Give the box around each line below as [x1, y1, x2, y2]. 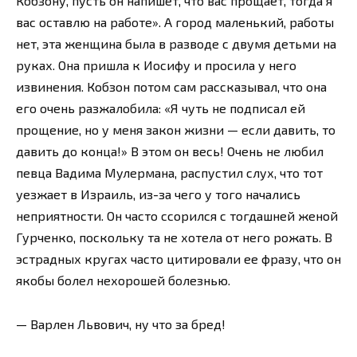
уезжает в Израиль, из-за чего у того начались [16, 186, 300, 202]
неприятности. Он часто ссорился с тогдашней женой [16, 208, 338, 224]
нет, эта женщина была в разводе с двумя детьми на [16, 36, 336, 52]
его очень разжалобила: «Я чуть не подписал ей [16, 100, 305, 116]
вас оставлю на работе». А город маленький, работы [16, 14, 334, 30]
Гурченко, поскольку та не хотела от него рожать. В [16, 229, 332, 245]
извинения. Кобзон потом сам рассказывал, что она [16, 79, 327, 95]
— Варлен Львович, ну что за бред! [16, 316, 226, 331]
